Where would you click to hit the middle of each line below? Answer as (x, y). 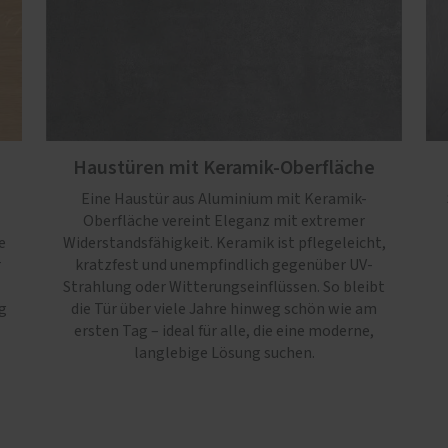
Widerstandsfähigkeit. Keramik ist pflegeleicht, (224, 242)
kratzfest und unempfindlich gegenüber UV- (224, 264)
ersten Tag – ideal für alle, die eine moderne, (224, 330)
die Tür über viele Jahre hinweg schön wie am (224, 308)
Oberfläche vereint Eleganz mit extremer (224, 220)
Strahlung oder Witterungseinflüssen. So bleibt (224, 286)
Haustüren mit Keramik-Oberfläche (224, 167)
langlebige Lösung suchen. (224, 352)
